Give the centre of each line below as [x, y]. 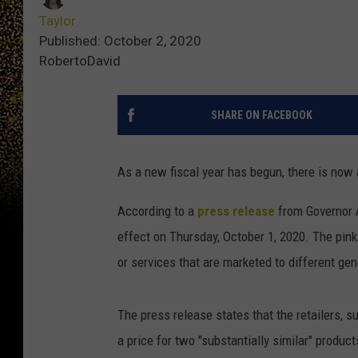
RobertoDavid [80, 61]
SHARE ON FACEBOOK [261, 115]
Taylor [58, 21]
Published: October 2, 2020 [120, 41]
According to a [157, 211]
